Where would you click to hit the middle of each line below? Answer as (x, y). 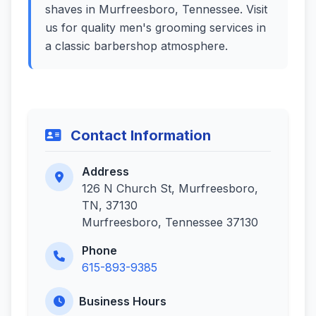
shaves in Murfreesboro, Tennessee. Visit (156, 9)
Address (105, 171)
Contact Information (139, 135)
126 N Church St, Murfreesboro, (170, 188)
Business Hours (123, 301)
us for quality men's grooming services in (156, 28)
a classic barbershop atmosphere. (136, 46)
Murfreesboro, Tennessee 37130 (170, 222)
